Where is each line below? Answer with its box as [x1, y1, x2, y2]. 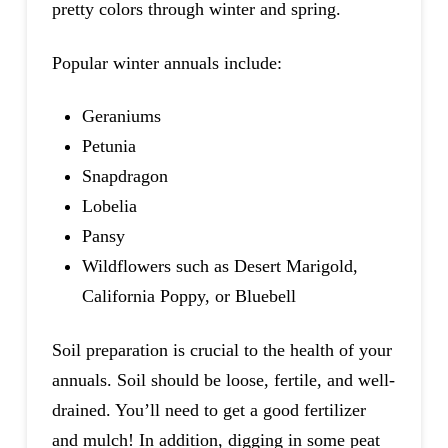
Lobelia [81, 196, 137, 217]
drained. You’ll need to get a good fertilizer [51, 399, 366, 420]
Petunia [81, 136, 136, 157]
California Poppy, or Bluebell [81, 286, 296, 307]
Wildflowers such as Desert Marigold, [81, 256, 358, 277]
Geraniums [81, 106, 161, 127]
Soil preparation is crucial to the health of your [51, 339, 392, 360]
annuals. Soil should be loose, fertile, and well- [51, 369, 395, 390]
